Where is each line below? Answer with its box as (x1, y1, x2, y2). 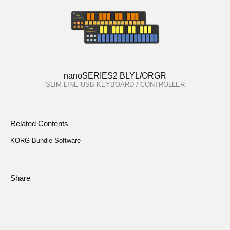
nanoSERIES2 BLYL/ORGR (64, 71, 166, 80)
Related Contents (10, 119, 68, 128)
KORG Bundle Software (10, 136, 81, 144)
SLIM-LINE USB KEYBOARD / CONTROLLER (45, 80, 185, 88)
